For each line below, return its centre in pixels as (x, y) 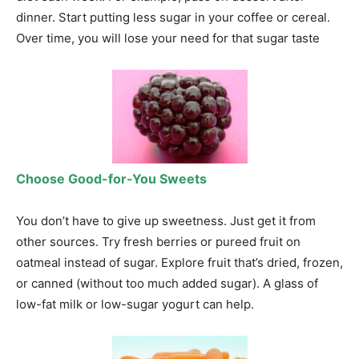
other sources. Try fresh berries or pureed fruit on (158, 241)
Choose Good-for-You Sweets (111, 178)
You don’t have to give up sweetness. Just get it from (166, 220)
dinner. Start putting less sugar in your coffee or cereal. (173, 18)
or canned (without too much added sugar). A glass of (167, 283)
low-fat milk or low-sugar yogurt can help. (135, 304)
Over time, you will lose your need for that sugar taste (168, 38)
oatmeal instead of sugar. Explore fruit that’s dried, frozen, (179, 262)
